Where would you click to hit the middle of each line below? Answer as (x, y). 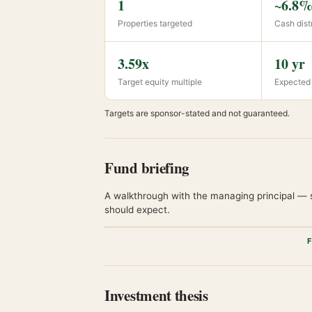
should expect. (137, 210)
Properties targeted (155, 23)
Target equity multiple (160, 82)
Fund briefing (147, 168)
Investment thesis (156, 295)
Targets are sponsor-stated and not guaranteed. (197, 113)
